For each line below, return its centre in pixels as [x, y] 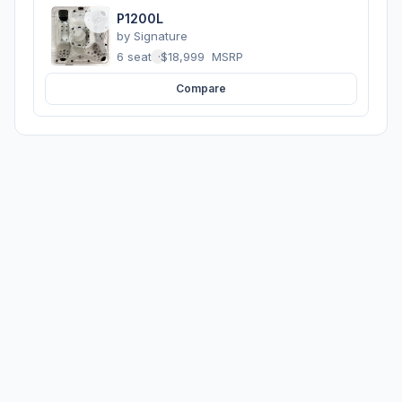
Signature [161, 35]
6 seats [137, 56]
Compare [201, 88]
